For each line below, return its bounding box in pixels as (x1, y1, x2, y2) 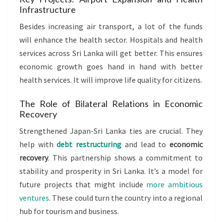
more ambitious (146, 179, 203, 189)
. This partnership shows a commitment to (48, 152, 203, 163)
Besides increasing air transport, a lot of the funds (19, 21, 203, 31)
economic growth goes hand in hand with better (19, 61, 203, 71)
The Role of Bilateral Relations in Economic (19, 98, 203, 109)
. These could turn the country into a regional (49, 192, 203, 203)
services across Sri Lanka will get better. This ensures (19, 48, 203, 58)
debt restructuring (56, 139, 122, 149)
